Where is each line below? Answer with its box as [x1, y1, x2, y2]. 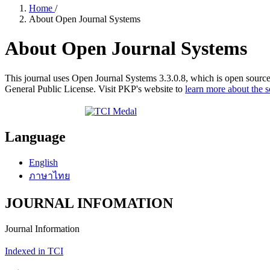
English [29, 157, 58, 168]
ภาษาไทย [29, 170, 70, 181]
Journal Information [5, 223, 80, 234]
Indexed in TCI [5, 245, 63, 256]
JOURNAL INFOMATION [5, 195, 173, 211]
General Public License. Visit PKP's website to [5, 83, 185, 94]
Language [5, 128, 66, 145]
